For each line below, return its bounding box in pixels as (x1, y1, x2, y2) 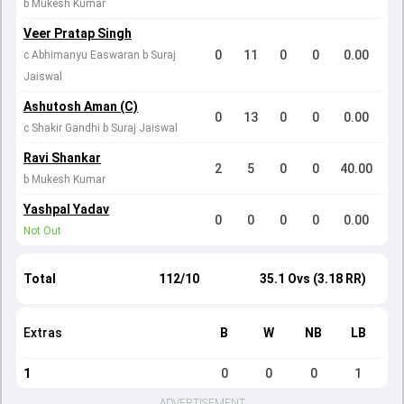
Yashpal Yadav (23, 202, 109, 216)
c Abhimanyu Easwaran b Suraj (23, 49, 176, 61)
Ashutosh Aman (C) (23, 99, 138, 114)
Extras (23, 326, 62, 340)
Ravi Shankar (23, 151, 101, 165)
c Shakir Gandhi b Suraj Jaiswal (23, 122, 178, 134)
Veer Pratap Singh (23, 26, 132, 41)
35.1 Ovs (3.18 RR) (260, 271, 366, 286)
